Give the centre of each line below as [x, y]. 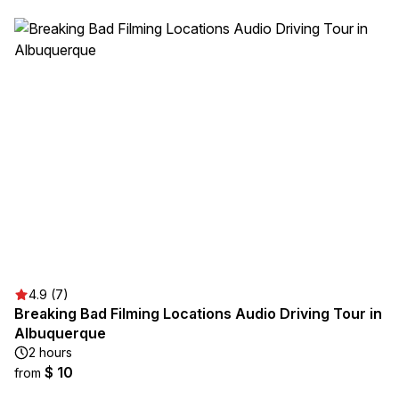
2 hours [50, 352]
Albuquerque [60, 333]
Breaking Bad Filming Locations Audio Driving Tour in [198, 313]
